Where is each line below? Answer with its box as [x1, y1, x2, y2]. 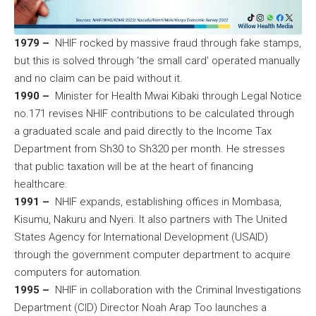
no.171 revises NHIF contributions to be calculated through [14, 107, 294, 121]
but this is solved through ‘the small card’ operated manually [14, 54, 300, 68]
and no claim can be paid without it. [14, 72, 183, 85]
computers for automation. [14, 266, 142, 279]
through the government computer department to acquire [14, 248, 291, 262]
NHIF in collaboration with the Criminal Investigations [49, 284, 301, 297]
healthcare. [14, 178, 68, 191]
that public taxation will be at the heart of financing [14, 160, 253, 174]
